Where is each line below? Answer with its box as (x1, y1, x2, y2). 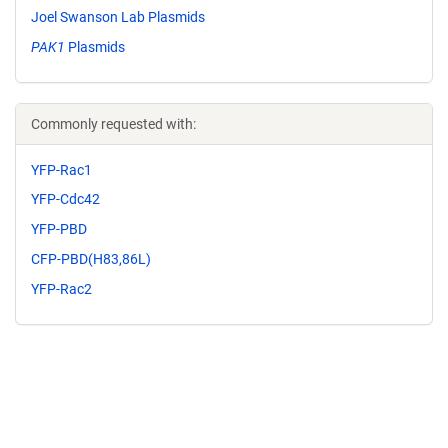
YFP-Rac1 (31, 161, 92, 178)
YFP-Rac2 (31, 280, 92, 297)
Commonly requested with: (31, 115, 196, 132)
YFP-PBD (31, 221, 87, 238)
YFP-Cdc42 (31, 191, 100, 208)
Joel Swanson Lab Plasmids (31, 8, 205, 25)
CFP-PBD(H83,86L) (31, 250, 151, 267)
